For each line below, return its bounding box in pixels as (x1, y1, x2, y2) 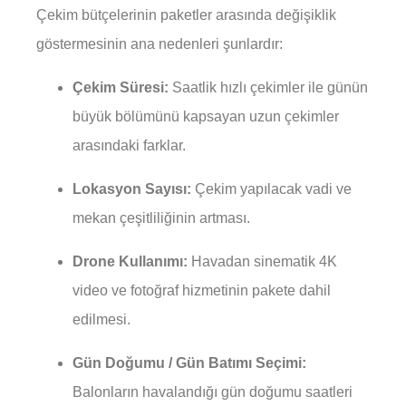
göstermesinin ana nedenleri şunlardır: (36, 36, 283, 53)
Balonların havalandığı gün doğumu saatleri (72, 384, 353, 401)
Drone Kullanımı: (72, 254, 188, 270)
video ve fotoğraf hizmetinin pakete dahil (72, 283, 331, 299)
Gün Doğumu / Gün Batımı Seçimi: (72, 355, 306, 372)
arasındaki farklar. (72, 138, 186, 154)
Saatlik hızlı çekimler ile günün (169, 80, 368, 96)
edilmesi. (72, 312, 130, 328)
